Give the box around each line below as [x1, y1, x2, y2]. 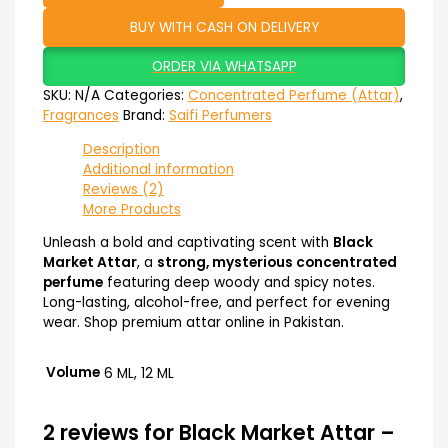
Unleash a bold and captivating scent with [42, 233, 333, 253]
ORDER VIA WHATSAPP [151, 56, 297, 76]
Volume [45, 362, 100, 382]
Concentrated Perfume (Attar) [187, 85, 400, 105]
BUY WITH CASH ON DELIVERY [129, 17, 319, 37]
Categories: [103, 85, 188, 105]
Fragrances [42, 105, 119, 125]
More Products [82, 199, 181, 219]
